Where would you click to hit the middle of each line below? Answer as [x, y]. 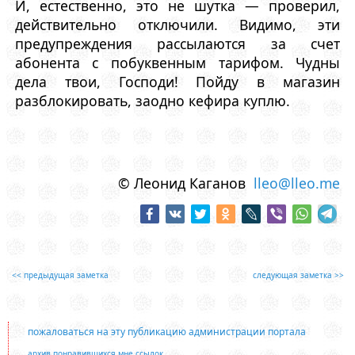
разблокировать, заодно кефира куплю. [152, 100]
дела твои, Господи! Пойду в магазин [177, 81]
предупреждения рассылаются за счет [177, 43]
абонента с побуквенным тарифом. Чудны [177, 62]
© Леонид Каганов [186, 183]
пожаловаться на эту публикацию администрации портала [166, 332]
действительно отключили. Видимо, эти [177, 24]
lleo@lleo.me [297, 183]
